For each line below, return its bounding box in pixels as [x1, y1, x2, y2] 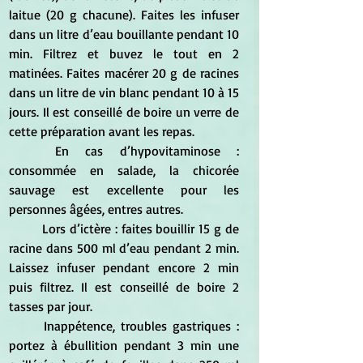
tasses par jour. [9, 298, 96, 315]
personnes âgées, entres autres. [9, 201, 186, 218]
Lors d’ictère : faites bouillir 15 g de [9, 220, 42, 237]
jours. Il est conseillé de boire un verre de [9, 104, 239, 121]
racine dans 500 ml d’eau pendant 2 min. [9, 240, 239, 257]
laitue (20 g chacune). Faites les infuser [9, 6, 239, 23]
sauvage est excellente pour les [9, 181, 239, 199]
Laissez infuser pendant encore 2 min [9, 259, 239, 276]
